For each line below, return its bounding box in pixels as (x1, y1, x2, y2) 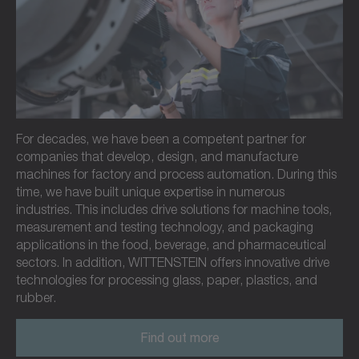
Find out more (139, 329, 220, 345)
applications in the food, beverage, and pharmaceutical (16, 237, 326, 252)
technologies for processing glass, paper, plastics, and (16, 272, 317, 288)
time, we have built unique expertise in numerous (16, 184, 284, 200)
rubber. (16, 290, 56, 305)
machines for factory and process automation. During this (16, 167, 337, 182)
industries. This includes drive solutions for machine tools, (16, 202, 332, 217)
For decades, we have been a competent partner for (16, 131, 306, 147)
